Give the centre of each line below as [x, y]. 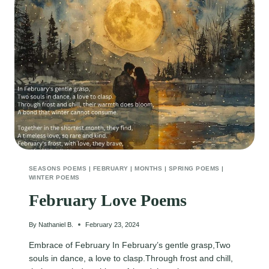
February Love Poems [108, 200]
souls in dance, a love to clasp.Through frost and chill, [131, 258]
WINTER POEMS [54, 177]
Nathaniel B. [56, 224]
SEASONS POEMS [58, 168]
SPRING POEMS [194, 168]
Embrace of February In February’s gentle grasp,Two [130, 245]
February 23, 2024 [113, 224]
